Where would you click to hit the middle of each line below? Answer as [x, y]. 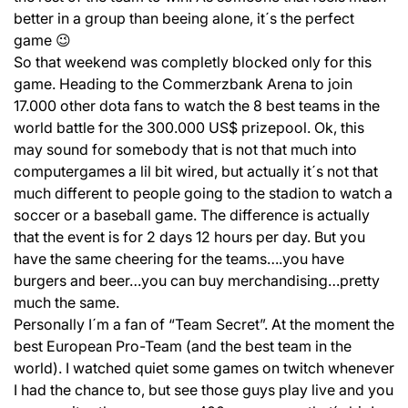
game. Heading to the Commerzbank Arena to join [183, 84]
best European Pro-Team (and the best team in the [183, 346]
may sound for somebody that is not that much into [185, 149]
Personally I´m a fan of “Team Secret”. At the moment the [204, 324]
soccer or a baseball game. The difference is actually [192, 215]
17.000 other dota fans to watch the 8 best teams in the [197, 106]
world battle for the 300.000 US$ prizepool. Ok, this [189, 127]
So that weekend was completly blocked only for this [193, 62]
